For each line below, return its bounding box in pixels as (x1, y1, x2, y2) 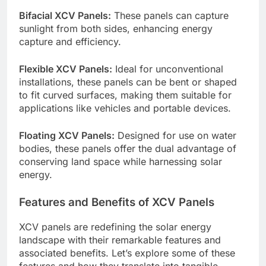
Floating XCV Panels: (19, 129, 115, 141)
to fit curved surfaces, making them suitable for (19, 88, 232, 101)
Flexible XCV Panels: (19, 62, 112, 75)
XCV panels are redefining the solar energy (19, 220, 211, 233)
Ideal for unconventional (112, 62, 223, 75)
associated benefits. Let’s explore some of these (19, 246, 235, 259)
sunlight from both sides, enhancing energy (19, 22, 213, 34)
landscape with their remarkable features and (19, 233, 221, 246)
